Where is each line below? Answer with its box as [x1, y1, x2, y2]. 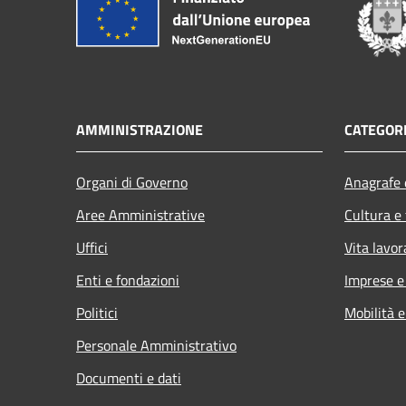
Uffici [76, 236, 108, 258]
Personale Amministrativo [76, 333, 237, 356]
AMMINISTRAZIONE [76, 118, 203, 140]
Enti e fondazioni [76, 268, 179, 291]
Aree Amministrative [76, 203, 205, 226]
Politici [76, 301, 118, 324]
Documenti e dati [76, 366, 181, 389]
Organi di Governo [76, 170, 188, 193]
